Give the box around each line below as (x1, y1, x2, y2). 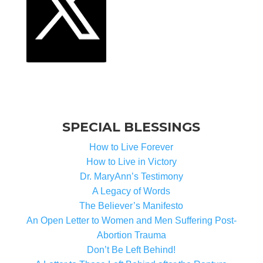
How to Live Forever (89, 142, 174, 153)
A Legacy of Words (92, 186, 171, 197)
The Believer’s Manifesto (79, 201, 184, 211)
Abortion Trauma (96, 230, 166, 241)
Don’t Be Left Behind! (87, 245, 176, 255)
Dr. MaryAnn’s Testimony (79, 171, 183, 182)
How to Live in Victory (86, 157, 177, 167)
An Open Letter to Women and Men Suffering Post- (26, 215, 237, 226)
